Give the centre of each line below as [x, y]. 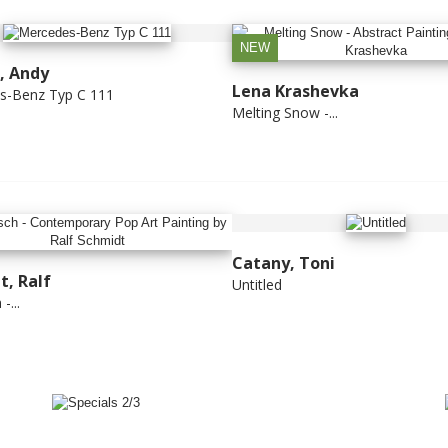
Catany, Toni [283, 263]
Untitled [256, 285]
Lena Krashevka [295, 90]
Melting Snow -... [284, 112]
